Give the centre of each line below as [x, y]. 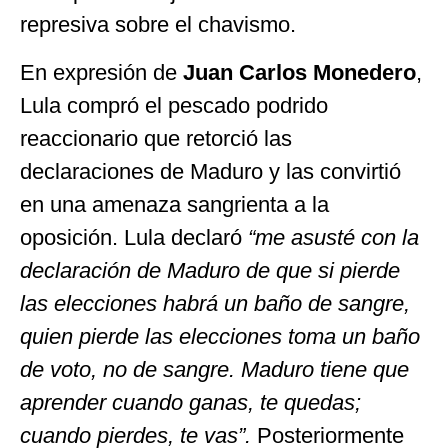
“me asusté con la [333, 237]
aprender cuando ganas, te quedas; [190, 402]
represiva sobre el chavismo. [158, 25]
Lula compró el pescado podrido [174, 105]
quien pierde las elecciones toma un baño [220, 336]
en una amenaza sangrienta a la [174, 204]
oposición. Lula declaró [134, 237]
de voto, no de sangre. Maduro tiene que [214, 369]
